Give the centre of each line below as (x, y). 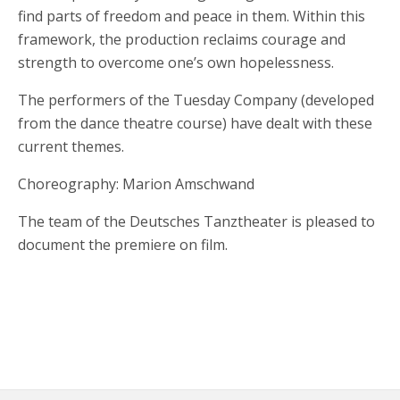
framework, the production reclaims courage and (182, 39)
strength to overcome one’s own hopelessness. (176, 62)
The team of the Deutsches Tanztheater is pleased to (196, 221)
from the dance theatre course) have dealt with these (195, 123)
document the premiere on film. (123, 245)
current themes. (71, 146)
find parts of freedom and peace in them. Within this (192, 16)
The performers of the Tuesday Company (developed (196, 100)
